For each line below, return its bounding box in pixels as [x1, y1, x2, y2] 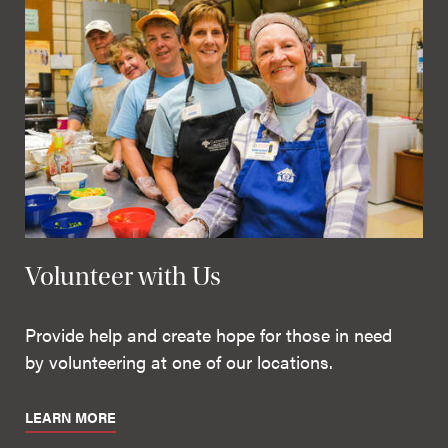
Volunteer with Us [25, 261, 221, 293]
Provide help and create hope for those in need [25, 322, 392, 348]
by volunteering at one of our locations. [25, 349, 333, 375]
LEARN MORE [25, 408, 116, 428]
